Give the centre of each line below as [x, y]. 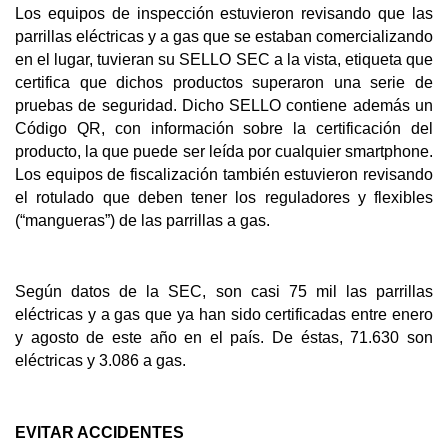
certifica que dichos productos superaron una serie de [224, 82]
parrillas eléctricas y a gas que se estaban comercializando [224, 36]
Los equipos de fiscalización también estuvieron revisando [224, 174]
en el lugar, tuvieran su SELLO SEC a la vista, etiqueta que [224, 59]
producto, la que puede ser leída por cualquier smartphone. [224, 151]
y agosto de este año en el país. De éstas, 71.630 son [224, 338]
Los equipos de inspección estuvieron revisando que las [224, 13]
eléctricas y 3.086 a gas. [100, 361]
